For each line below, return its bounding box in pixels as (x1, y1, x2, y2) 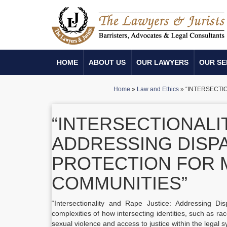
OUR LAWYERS (136, 58, 188, 66)
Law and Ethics (136, 86, 179, 93)
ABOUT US (89, 58, 126, 66)
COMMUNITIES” (52, 173, 187, 194)
